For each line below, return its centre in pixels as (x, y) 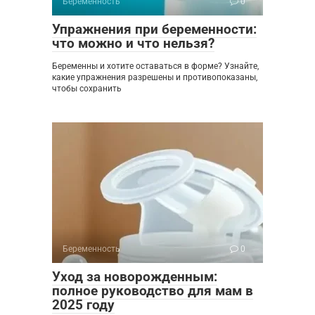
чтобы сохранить (87, 89)
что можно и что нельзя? (133, 44)
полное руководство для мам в (153, 291)
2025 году (83, 305)
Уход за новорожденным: (135, 277)
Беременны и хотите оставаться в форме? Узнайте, (155, 66)
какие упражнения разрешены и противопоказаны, (155, 78)
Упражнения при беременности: (154, 30)
